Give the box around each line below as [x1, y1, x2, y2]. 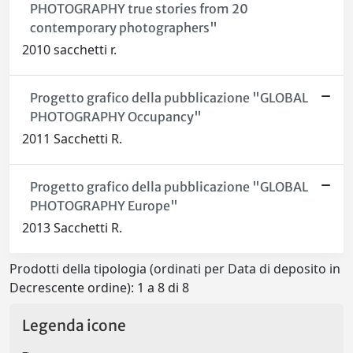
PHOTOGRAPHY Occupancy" [29, 109, 202, 124]
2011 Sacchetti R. [22, 130, 122, 147]
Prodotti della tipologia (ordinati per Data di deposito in [9, 260, 340, 277]
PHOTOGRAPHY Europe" [29, 198, 178, 214]
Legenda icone [22, 316, 126, 335]
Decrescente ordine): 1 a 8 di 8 [9, 279, 189, 296]
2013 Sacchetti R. [22, 219, 122, 236]
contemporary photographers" [29, 20, 217, 35]
